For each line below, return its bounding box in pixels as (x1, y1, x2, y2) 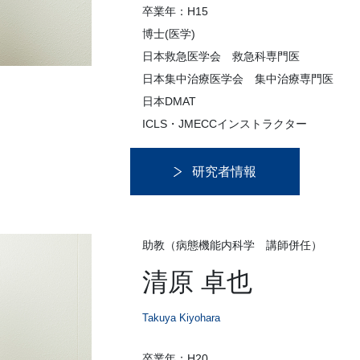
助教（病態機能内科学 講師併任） (142, 239, 322, 252)
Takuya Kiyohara (142, 312, 220, 325)
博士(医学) (142, 27, 195, 41)
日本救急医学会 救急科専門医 (142, 50, 300, 63)
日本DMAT (142, 95, 196, 108)
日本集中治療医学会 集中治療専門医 (142, 72, 333, 86)
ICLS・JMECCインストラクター (142, 117, 307, 131)
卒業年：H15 (142, 5, 208, 18)
